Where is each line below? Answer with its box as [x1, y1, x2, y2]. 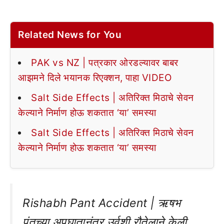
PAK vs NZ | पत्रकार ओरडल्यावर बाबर [31, 56, 178, 68]
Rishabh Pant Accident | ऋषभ [22, 195, 181, 210]
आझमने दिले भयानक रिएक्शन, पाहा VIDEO [18, 71, 171, 83]
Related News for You [18, 28, 121, 40]
